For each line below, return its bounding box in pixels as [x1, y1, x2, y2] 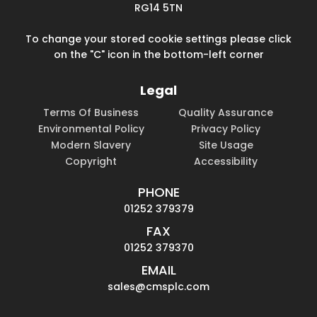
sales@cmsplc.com [108, 279, 209, 294]
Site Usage [198, 138, 253, 152]
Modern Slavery [51, 138, 132, 152]
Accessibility [194, 154, 258, 168]
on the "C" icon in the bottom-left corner [53, 47, 264, 62]
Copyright [65, 154, 117, 168]
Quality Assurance [178, 105, 274, 120]
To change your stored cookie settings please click [25, 32, 292, 46]
